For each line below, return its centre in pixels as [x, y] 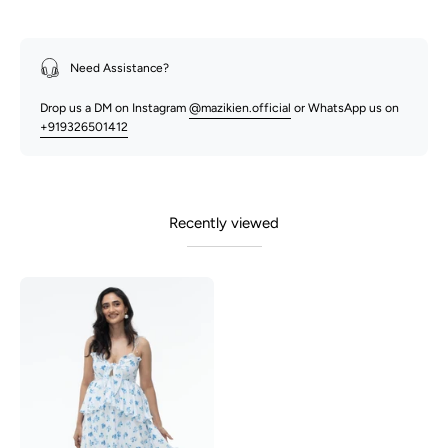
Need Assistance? [119, 67]
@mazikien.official [240, 108]
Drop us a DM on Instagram [114, 108]
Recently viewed [224, 222]
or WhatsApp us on [345, 108]
